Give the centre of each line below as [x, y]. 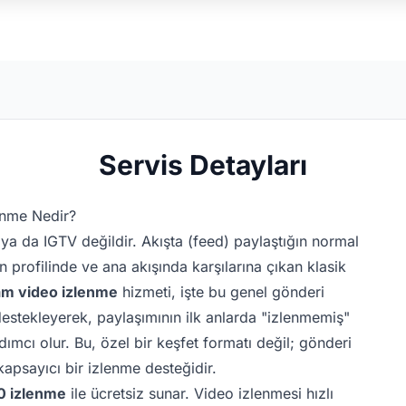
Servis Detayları [203, 164]
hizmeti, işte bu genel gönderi [221, 291]
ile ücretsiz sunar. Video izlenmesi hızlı [200, 393]
